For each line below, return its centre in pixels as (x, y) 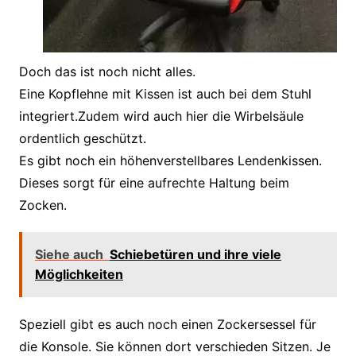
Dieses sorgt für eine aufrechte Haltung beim (154, 183)
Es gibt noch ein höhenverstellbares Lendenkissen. (170, 161)
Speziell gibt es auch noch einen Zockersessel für (167, 325)
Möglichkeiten (79, 275)
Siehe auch (69, 255)
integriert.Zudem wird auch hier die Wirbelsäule (161, 116)
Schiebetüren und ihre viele (195, 255)
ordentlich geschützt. (82, 139)
